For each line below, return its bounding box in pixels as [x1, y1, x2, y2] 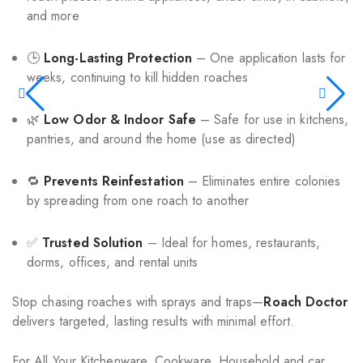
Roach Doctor [263, 293, 348, 311]
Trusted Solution [42, 233, 143, 252]
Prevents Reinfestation [44, 172, 184, 190]
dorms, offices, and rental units [27, 253, 199, 271]
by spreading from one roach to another [27, 191, 250, 210]
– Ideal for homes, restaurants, [143, 233, 321, 252]
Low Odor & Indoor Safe [44, 110, 196, 129]
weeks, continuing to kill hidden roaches [27, 68, 249, 87]
